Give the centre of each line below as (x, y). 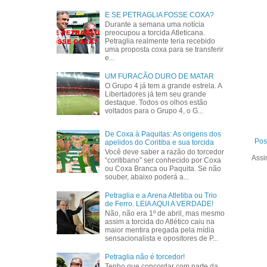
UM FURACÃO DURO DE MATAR (160, 76)
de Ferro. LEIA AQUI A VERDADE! (159, 204)
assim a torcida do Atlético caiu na (160, 222)
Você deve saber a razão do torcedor (165, 152)
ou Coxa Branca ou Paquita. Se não (163, 169)
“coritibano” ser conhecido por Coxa (163, 161)
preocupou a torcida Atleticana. (155, 33)
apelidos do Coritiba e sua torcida (160, 142)
